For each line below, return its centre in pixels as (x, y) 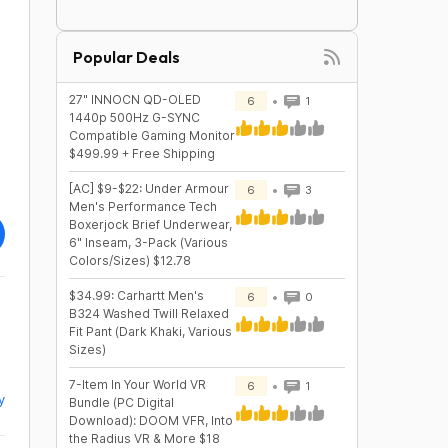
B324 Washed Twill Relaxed (148, 313)
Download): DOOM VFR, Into (150, 420)
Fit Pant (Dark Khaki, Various (150, 331)
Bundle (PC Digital (121, 402)
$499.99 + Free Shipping (141, 153)
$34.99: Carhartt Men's (136, 295)
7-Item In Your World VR (137, 384)
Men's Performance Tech (142, 206)
